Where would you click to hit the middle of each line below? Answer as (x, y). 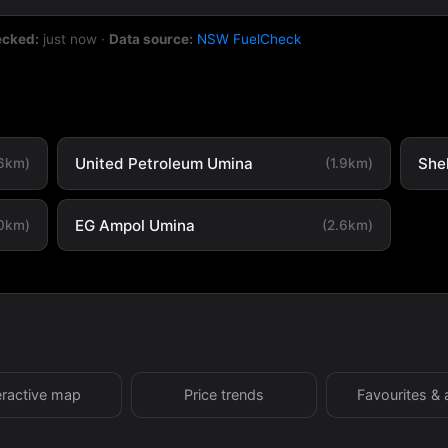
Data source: (151, 38)
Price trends (224, 394)
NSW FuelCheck (249, 38)
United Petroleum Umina (163, 163)
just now (70, 38)
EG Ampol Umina (134, 225)
